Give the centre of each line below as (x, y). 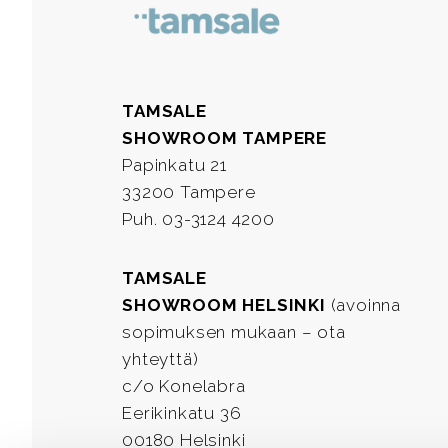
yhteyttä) (160, 358)
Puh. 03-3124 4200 (198, 218)
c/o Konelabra (184, 385)
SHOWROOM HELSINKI (224, 304)
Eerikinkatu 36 (182, 412)
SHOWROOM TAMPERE (225, 137)
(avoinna (363, 304)
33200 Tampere (189, 191)
